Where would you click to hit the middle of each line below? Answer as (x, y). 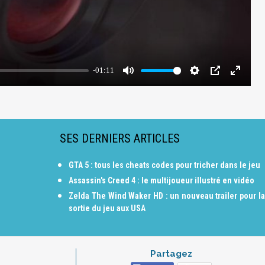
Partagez (171, 254)
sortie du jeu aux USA (107, 208)
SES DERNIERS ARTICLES (120, 138)
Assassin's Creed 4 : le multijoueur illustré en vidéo (162, 180)
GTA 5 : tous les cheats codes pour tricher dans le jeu (165, 165)
